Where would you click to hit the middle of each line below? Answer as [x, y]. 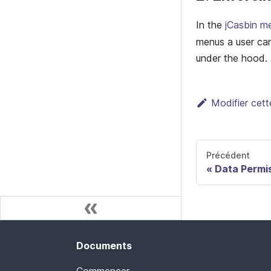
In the [211, 25]
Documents [104, 246]
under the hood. [232, 58]
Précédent [228, 155]
